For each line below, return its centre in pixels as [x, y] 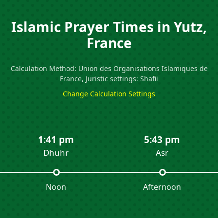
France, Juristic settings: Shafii [109, 79]
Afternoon [162, 187]
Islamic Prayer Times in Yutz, [109, 27]
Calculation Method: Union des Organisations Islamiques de [109, 69]
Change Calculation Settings [109, 94]
